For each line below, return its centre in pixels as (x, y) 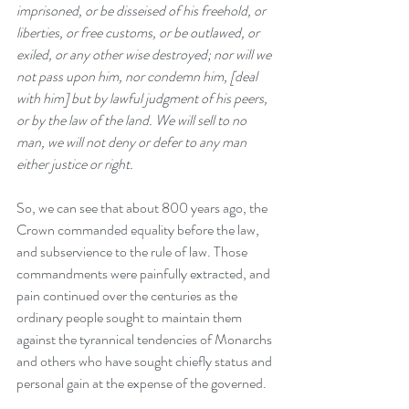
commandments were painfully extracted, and (145, 273)
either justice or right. (75, 164)
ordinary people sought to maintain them (131, 317)
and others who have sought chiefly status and (146, 361)
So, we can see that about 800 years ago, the (143, 208)
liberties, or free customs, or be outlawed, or (139, 32)
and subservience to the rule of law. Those (133, 252)
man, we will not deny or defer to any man (133, 142)
